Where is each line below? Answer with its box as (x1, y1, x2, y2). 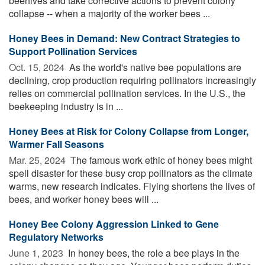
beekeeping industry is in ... (9, 99, 123, 113)
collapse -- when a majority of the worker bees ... (9, 6, 210, 20)
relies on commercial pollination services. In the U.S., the (9, 86, 245, 100)
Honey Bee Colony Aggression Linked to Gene (9, 216, 219, 231)
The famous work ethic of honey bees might (68, 153, 252, 167)
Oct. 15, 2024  (9, 60, 67, 74)
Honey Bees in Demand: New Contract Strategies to (9, 31, 240, 45)
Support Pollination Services (9, 44, 137, 58)
